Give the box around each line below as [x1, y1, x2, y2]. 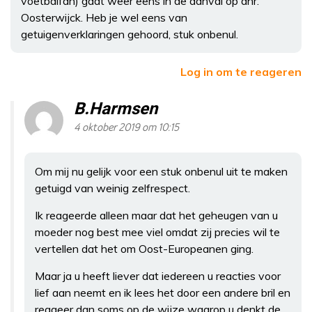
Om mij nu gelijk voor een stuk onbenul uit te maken [35, 164, 288, 178]
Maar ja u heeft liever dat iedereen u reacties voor [35, 268, 281, 283]
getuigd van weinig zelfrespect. [35, 180, 190, 195]
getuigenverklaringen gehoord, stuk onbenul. [21, 26, 238, 41]
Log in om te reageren [180, 64, 302, 79]
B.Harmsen [74, 96, 157, 121]
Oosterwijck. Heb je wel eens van [21, 10, 187, 24]
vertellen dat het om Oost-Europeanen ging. [35, 241, 253, 256]
